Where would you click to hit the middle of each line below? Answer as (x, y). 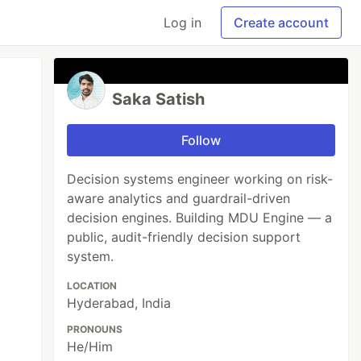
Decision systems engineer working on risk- (200, 179)
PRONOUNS (95, 329)
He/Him (90, 346)
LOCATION (92, 286)
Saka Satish (159, 99)
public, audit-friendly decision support (184, 237)
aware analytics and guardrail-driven (179, 198)
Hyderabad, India (119, 303)
